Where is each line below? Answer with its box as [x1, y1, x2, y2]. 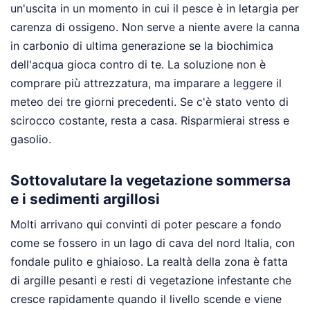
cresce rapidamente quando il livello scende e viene [10, 291, 282, 306]
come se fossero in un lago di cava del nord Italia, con [10, 235, 295, 250]
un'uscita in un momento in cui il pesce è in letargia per [10, 1, 299, 16]
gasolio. [10, 132, 51, 147]
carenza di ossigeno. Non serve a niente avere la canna [10, 20, 300, 35]
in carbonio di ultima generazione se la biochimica [10, 39, 273, 53]
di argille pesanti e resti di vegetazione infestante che [10, 273, 291, 287]
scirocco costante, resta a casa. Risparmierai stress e [10, 113, 289, 128]
